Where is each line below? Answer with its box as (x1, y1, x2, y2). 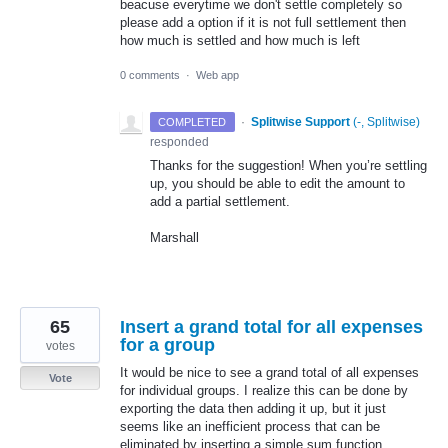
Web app (196, 68, 239, 81)
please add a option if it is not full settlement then (120, 14, 406, 30)
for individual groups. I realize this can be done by (120, 382, 408, 398)
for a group (120, 334, 215, 355)
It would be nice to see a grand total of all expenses (120, 364, 419, 380)
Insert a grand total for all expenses (120, 316, 423, 337)
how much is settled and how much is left (120, 32, 360, 48)
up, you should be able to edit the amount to (150, 175, 405, 191)
